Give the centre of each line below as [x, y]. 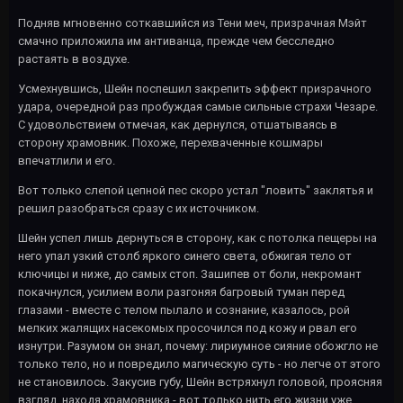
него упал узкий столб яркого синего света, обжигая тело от [185, 255]
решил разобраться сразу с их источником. [140, 208]
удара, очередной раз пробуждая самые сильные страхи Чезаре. [198, 106]
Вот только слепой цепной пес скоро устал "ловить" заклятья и [196, 190]
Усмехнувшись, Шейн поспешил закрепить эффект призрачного [195, 88]
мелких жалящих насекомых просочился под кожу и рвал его [188, 327]
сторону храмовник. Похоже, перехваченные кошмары [170, 142]
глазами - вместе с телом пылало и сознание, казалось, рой [184, 309]
